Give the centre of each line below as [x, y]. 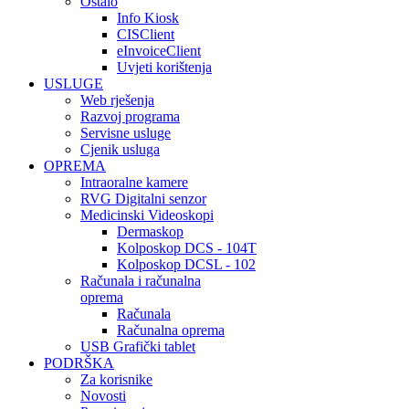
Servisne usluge [126, 133]
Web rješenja [117, 100]
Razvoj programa [130, 116]
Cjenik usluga [120, 149]
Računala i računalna [141, 281]
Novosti [103, 396]
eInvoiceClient [159, 51]
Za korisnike [116, 379]
